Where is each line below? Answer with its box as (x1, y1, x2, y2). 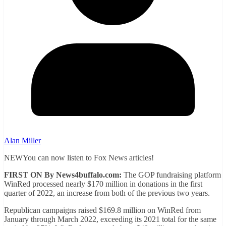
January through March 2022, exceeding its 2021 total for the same (4, 215, 216, 224)
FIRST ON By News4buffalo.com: (4, 171, 122, 180)
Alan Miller (4, 136, 41, 145)
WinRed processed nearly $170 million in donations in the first (4, 180, 202, 189)
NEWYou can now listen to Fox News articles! (4, 153, 154, 162)
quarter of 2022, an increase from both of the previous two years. (4, 189, 212, 198)
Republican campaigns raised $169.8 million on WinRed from (4, 206, 201, 215)
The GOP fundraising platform (122, 171, 221, 180)
